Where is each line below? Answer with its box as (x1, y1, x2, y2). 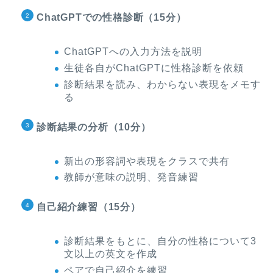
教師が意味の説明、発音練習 (64, 172, 199, 183)
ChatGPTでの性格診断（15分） (37, 12, 186, 23)
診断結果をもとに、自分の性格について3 (64, 236, 257, 247)
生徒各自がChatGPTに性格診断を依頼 (64, 63, 244, 74)
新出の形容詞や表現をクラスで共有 (64, 155, 230, 166)
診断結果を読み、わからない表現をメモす (64, 79, 261, 90)
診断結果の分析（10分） (37, 121, 151, 132)
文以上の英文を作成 (64, 249, 157, 260)
